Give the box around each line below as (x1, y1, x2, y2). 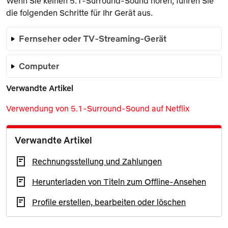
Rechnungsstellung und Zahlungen (32, 156, 162, 166)
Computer (19, 60, 59, 71)
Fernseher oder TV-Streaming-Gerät (19, 33, 166, 44)
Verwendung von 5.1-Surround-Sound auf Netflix (6, 103, 189, 113)
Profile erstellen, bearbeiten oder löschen (32, 196, 186, 207)
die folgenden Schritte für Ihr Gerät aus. (6, 7, 153, 18)
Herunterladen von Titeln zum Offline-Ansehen (32, 176, 206, 187)
